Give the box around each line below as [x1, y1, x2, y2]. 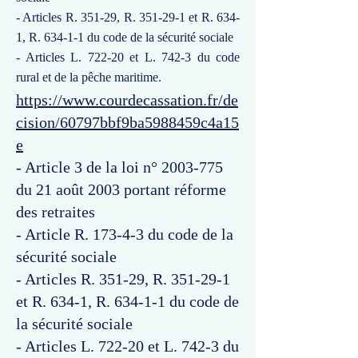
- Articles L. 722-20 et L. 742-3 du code [16, 50, 240, 64]
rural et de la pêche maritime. [16, 70, 161, 84]
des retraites [16, 203, 95, 221]
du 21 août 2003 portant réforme [16, 181, 226, 198]
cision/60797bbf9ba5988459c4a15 [16, 113, 239, 131]
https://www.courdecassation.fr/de [16, 91, 238, 109]
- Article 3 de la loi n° [16, 158, 161, 176]
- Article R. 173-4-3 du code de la [16, 225, 233, 243]
